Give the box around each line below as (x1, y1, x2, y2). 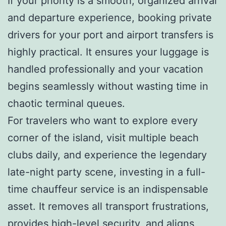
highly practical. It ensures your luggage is (8, 45, 209, 58)
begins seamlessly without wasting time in (8, 80, 208, 92)
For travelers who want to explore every (8, 114, 198, 127)
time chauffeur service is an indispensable (8, 183, 208, 195)
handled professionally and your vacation (8, 63, 203, 75)
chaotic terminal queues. (8, 97, 125, 109)
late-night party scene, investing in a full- (8, 165, 205, 178)
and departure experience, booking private (8, 11, 212, 24)
